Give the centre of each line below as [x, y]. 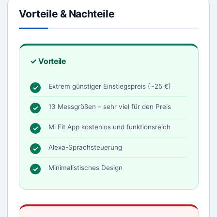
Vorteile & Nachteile [67, 14]
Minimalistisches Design [85, 168]
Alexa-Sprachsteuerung [85, 147]
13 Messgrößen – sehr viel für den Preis [110, 107]
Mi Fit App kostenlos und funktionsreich [109, 127]
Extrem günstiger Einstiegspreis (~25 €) [110, 86]
